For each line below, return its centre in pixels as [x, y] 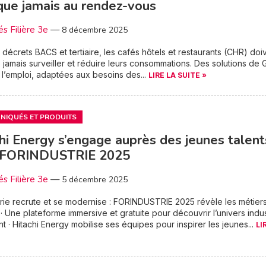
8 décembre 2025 [95, 30]
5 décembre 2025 [95, 180]
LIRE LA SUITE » [178, 75]
